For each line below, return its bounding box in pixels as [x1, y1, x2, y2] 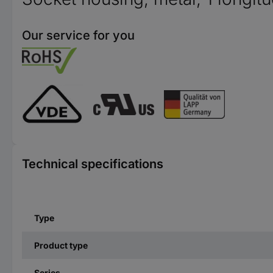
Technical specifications [22, 157, 163, 171]
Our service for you [22, 28, 135, 43]
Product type [34, 240, 88, 250]
